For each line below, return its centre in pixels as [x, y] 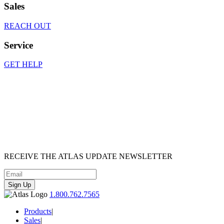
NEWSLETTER [145, 156]
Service [18, 45]
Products [38, 211]
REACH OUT [27, 25]
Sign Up [19, 185]
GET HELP [23, 64]
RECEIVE [22, 156]
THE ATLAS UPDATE [79, 156]
